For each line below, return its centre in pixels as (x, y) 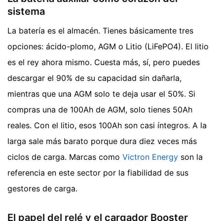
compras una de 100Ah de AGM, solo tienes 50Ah (100, 109)
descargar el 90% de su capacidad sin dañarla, (94, 78)
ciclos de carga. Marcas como (65, 157)
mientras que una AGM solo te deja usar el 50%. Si (101, 93)
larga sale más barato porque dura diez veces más (102, 141)
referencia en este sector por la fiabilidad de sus (98, 172)
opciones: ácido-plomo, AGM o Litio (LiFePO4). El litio (108, 46)
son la (190, 157)
